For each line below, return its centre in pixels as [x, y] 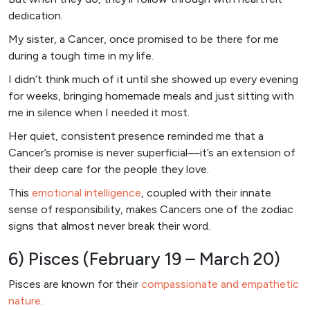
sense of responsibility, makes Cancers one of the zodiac [151, 209]
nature [25, 300]
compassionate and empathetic [220, 284]
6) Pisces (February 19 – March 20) [144, 258]
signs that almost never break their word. [109, 226]
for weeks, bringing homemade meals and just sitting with [151, 95]
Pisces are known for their [75, 284]
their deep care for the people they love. [109, 169]
